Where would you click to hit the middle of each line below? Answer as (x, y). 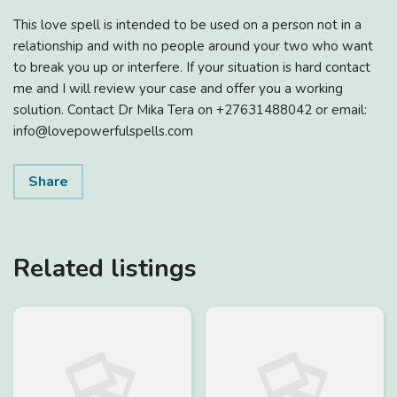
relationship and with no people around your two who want (193, 46)
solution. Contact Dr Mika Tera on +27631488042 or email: (190, 109)
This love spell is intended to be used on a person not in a (187, 24)
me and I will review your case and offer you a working (178, 88)
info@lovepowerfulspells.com (103, 131)
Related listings (105, 268)
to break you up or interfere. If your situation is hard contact (192, 67)
